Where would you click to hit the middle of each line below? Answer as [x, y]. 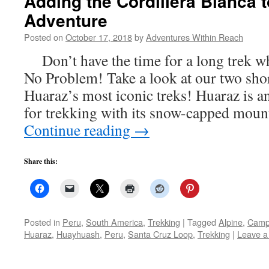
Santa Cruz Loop [160, 234]
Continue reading [79, 130]
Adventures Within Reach [195, 37]
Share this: [41, 161]
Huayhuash [78, 234]
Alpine [231, 222]
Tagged [202, 222]
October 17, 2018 [99, 37]
